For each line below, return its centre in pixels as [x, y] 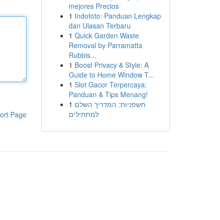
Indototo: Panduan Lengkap [118, 16]
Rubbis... [82, 55]
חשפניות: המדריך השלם [110, 104]
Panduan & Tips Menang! [108, 94]
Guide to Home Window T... [111, 75]
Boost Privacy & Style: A [111, 65]
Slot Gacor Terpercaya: [110, 84]
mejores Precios [94, 6]
